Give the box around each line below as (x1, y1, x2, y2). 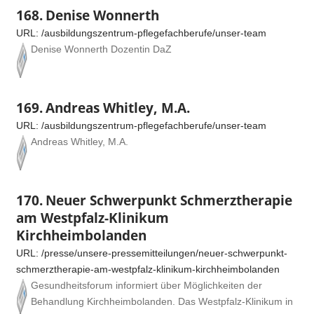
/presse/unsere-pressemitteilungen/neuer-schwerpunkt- (41, 247, 287, 259)
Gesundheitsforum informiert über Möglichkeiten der (31, 279, 262, 291)
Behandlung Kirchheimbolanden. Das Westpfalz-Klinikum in (31, 295, 293, 307)
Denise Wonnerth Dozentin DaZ (31, 43, 172, 55)
